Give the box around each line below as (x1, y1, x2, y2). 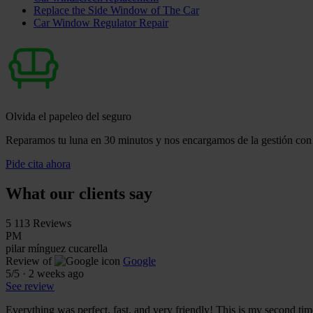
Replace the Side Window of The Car (34, 3, 199, 16)
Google (123, 254, 156, 267)
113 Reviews (14, 217, 71, 229)
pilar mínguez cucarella (6, 242, 108, 254)
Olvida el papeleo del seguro (6, 110, 131, 122)
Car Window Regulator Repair (34, 16, 168, 29)
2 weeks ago (29, 267, 84, 279)
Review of (6, 254, 52, 267)
